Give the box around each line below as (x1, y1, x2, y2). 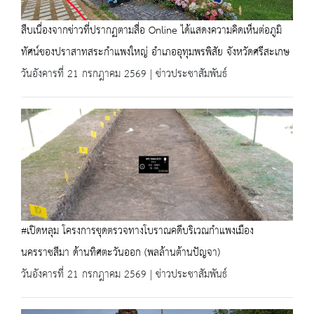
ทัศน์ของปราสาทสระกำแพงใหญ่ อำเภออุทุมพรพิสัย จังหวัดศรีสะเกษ (21, 42, 289, 62)
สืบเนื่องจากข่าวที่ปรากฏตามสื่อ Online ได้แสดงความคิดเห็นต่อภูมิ (21, 20, 282, 41)
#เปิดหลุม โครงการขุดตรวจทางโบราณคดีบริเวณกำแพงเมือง (21, 221, 254, 241)
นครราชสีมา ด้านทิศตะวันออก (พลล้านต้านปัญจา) (21, 243, 220, 263)
